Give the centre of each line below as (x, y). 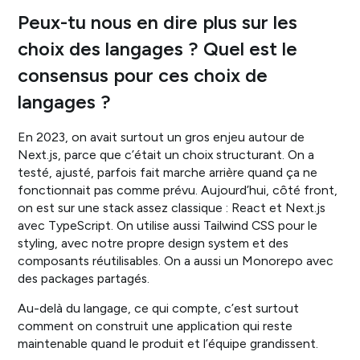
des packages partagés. (84, 278)
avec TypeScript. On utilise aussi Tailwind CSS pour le (168, 225)
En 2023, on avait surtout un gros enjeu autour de (162, 137)
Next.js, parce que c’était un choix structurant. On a (166, 154)
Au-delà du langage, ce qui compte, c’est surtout (159, 309)
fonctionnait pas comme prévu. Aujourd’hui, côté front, (178, 190)
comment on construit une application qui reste (155, 326)
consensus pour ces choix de (143, 75)
